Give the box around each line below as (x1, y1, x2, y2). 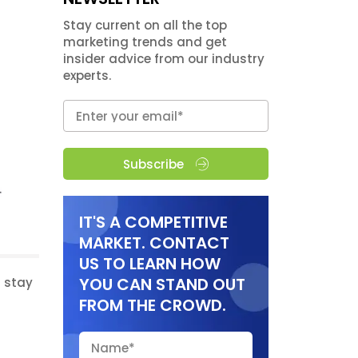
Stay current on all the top (62, 17, 227, 34)
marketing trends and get (62, 34, 227, 51)
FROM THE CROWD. (78, 294, 226, 317)
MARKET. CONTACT (78, 232, 229, 255)
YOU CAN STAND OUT (78, 273, 245, 296)
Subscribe (122, 155, 184, 173)
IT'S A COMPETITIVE (78, 211, 228, 234)
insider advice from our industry (62, 50, 265, 68)
